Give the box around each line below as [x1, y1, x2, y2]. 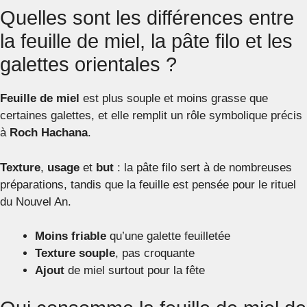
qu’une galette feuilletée [106, 230, 230, 243]
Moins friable [35, 230, 106, 243]
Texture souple [35, 247, 115, 260]
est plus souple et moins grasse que [79, 92, 268, 105]
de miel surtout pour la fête [64, 264, 205, 277]
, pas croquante [115, 247, 195, 260]
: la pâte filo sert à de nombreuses [114, 160, 292, 174]
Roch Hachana [10, 126, 88, 139]
